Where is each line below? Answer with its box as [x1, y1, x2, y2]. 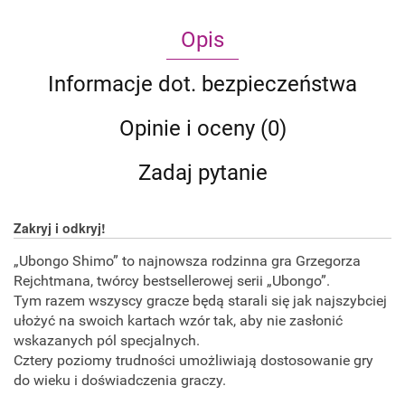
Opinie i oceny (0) [118, 116, 287, 142]
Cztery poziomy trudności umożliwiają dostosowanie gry [14, 352, 373, 370]
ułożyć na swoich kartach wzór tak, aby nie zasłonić [14, 312, 343, 330]
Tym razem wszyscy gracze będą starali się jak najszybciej [14, 292, 387, 310]
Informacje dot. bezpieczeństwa [48, 71, 357, 98]
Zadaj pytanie [137, 160, 268, 186]
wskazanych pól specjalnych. [14, 332, 203, 350]
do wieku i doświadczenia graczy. [14, 372, 230, 390]
